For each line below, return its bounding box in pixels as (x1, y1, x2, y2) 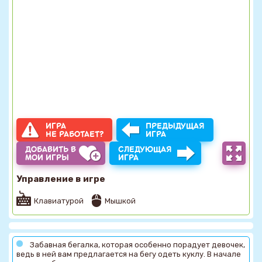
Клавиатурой (34, 196, 84, 205)
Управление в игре (16, 173, 105, 184)
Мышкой (105, 196, 136, 205)
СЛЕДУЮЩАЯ (118, 144, 172, 154)
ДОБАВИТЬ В (25, 144, 76, 154)
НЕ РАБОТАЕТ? (46, 129, 104, 139)
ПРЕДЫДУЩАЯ (146, 120, 205, 131)
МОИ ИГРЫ (25, 152, 69, 163)
